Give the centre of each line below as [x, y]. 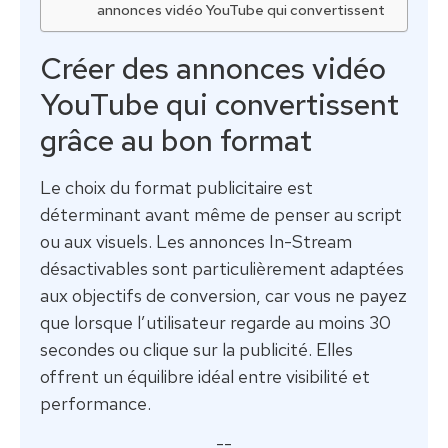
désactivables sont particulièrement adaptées [222, 268]
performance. [95, 403]
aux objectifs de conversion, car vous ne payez [223, 295]
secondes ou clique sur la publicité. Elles [196, 349]
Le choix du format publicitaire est [176, 187]
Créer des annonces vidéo [213, 67]
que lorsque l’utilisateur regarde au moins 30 [215, 322]
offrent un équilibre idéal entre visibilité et [205, 376]
